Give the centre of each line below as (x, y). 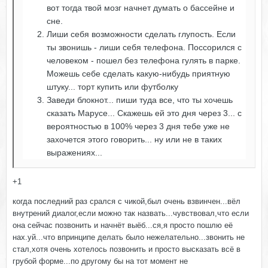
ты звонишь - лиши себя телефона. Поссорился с (144, 48)
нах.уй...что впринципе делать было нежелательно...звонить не (129, 237)
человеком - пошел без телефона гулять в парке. (144, 61)
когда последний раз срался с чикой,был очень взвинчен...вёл (127, 202)
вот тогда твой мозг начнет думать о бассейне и (141, 8)
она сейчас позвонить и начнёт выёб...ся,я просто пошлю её (123, 226)
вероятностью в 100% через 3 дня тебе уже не (138, 127)
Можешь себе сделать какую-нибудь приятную (138, 74)
